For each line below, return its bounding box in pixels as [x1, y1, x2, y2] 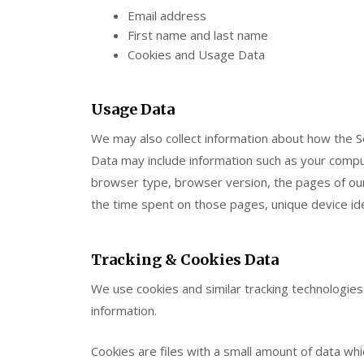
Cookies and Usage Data [128, 46, 265, 63]
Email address [128, 7, 206, 24]
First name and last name [128, 27, 268, 43]
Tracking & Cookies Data [91, 250, 279, 269]
